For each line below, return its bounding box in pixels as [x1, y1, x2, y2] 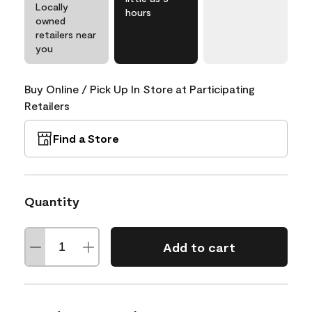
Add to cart [162, 239, 235, 255]
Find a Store [53, 132, 119, 145]
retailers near [36, 29, 96, 40]
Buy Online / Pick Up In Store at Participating [24, 82, 255, 95]
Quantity [24, 194, 79, 209]
